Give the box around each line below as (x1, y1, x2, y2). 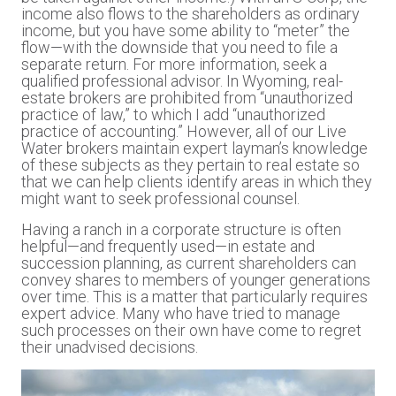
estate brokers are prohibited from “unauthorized (21, 88, 353, 107)
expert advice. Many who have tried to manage (21, 303, 340, 323)
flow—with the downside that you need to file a (21, 37, 338, 57)
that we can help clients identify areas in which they (21, 171, 372, 191)
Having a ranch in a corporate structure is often (21, 219, 341, 239)
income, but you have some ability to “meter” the (21, 20, 350, 40)
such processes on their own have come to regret (21, 320, 362, 339)
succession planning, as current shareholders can (21, 253, 356, 272)
